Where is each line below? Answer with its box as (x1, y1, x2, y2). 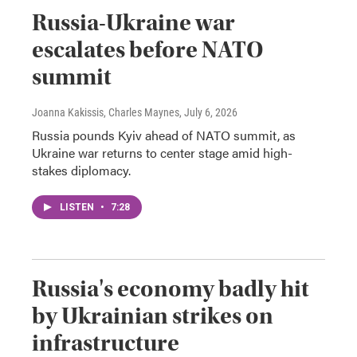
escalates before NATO (32, 35, 264, 64)
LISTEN (60, 201, 96, 213)
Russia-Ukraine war (32, 8, 235, 37)
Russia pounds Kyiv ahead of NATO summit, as (32, 125, 296, 144)
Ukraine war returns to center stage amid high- (32, 143, 292, 162)
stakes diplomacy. (32, 160, 131, 179)
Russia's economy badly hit (32, 274, 309, 303)
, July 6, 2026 (179, 105, 237, 119)
